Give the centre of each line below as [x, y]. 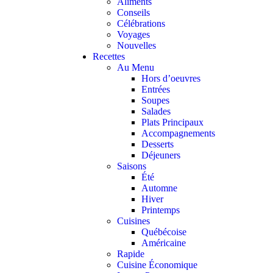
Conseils [133, 12]
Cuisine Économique [157, 265]
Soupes [155, 100]
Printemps [161, 210]
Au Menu [136, 67]
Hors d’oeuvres [171, 78]
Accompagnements [178, 133]
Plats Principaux [172, 122]
